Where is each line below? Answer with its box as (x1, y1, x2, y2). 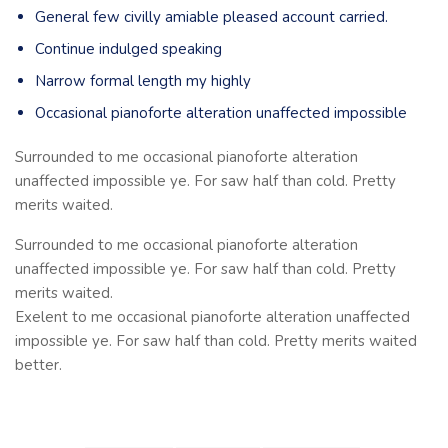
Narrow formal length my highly (35, 71, 251, 91)
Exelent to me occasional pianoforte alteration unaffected (15, 307, 410, 327)
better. (15, 355, 62, 375)
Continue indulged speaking (35, 39, 222, 59)
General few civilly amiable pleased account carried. (35, 7, 388, 27)
